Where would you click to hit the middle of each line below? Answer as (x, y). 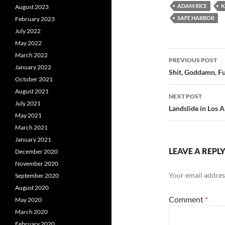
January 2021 (33, 139)
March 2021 (31, 127)
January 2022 (33, 67)
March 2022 (31, 55)
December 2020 (36, 151)
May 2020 (28, 200)
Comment (187, 199)
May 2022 (28, 43)
